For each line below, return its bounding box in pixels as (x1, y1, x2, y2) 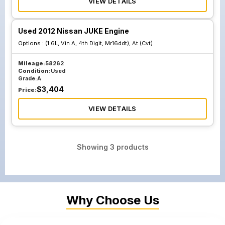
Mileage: (18, 60, 45, 67)
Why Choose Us (66, 193, 159, 207)
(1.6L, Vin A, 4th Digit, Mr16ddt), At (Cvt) (45, 40, 153, 47)
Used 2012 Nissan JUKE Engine (18, 27, 129, 35)
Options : (18, 40, 45, 47)
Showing (76, 143, 110, 151)
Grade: (18, 75, 37, 82)
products (114, 143, 149, 151)
